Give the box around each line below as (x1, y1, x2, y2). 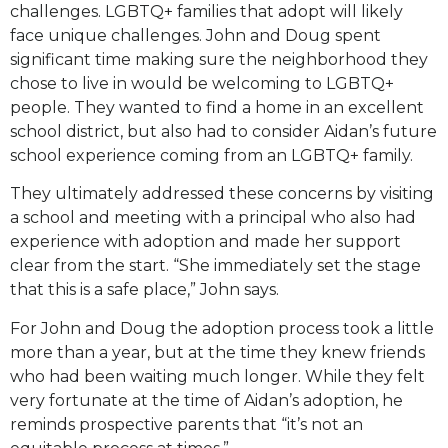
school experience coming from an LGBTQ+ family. (10, 145, 421, 165)
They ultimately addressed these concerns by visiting (10, 184, 434, 204)
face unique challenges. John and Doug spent (10, 25, 381, 45)
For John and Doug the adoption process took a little (10, 318, 434, 338)
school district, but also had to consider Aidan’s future (10, 121, 437, 141)
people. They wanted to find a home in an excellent (10, 97, 424, 117)
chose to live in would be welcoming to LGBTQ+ (10, 73, 394, 93)
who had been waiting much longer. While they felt (10, 366, 425, 386)
